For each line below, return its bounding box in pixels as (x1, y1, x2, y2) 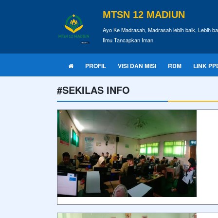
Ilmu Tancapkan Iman (103, 36, 153, 44)
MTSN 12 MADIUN (103, 9, 185, 20)
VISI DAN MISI (118, 61, 156, 70)
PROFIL (85, 61, 106, 70)
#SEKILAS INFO (57, 83, 130, 97)
